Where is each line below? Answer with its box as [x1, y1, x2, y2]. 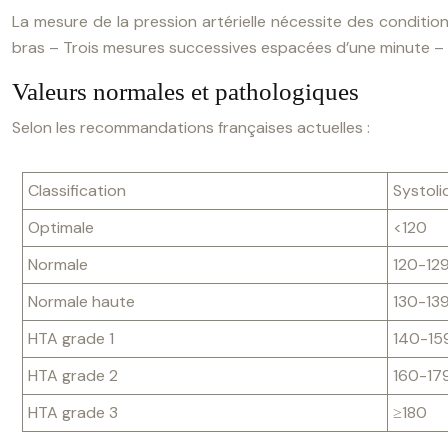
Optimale [28, 217, 94, 238]
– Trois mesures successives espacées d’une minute [45, 37, 430, 58]
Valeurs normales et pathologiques [12, 78, 359, 105]
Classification [28, 180, 126, 201]
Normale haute [28, 291, 135, 312]
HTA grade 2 [28, 365, 118, 386]
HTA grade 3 [28, 402, 118, 423]
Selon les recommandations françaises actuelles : [12, 117, 370, 138]
